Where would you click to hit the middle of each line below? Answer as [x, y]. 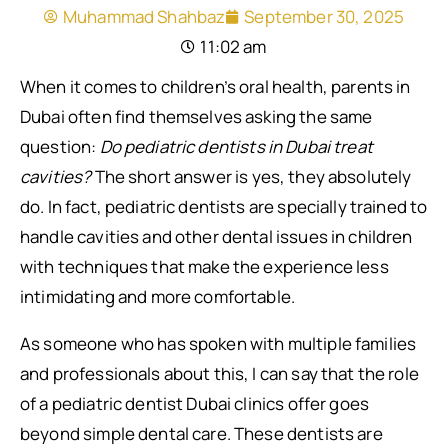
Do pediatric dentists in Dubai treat [236, 146]
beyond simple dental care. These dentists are [201, 433]
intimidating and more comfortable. [158, 296]
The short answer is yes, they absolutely [251, 176]
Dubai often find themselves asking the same [196, 116]
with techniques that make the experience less [204, 266]
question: [60, 146]
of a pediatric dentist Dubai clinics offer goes [195, 403]
